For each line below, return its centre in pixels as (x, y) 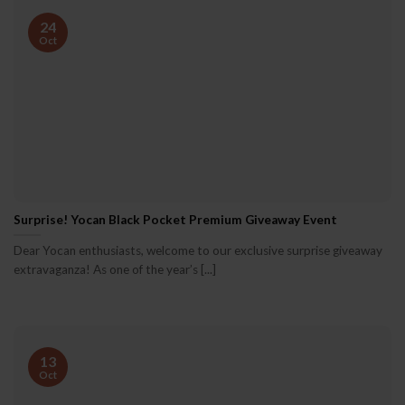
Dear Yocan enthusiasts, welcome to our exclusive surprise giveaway (198, 251)
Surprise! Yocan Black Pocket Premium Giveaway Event (175, 219)
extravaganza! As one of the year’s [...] (115, 270)
